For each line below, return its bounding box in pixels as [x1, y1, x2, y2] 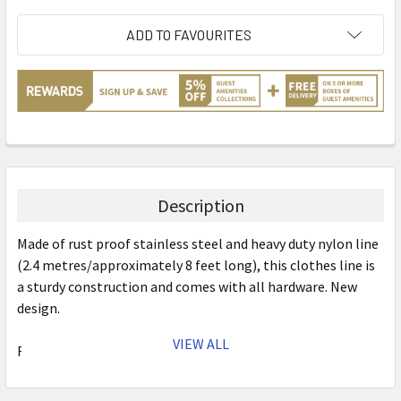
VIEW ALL [172, 334, 229, 353]
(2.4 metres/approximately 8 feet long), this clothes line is [17, 255, 375, 274]
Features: [17, 341, 73, 360]
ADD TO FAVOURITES [126, 25, 252, 43]
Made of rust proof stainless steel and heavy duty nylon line [17, 234, 379, 252]
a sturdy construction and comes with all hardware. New [17, 277, 357, 295]
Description [157, 193, 244, 217]
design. [17, 298, 60, 317]
